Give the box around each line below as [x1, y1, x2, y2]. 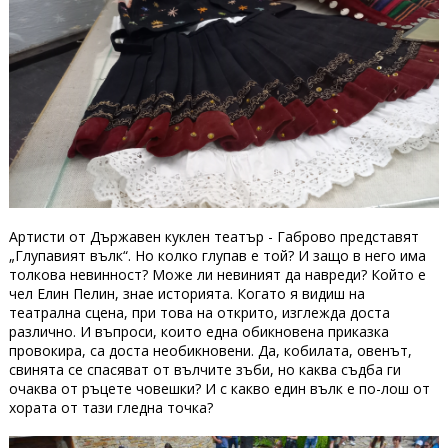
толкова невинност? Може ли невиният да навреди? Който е [8, 264, 426, 284]
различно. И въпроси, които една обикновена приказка [8, 321, 389, 341]
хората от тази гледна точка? [8, 397, 217, 417]
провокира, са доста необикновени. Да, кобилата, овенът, [8, 340, 412, 360]
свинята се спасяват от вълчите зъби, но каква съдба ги [8, 359, 401, 379]
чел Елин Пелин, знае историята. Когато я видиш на [8, 283, 365, 303]
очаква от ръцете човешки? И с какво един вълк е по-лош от [8, 378, 430, 398]
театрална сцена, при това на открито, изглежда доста [8, 302, 390, 322]
